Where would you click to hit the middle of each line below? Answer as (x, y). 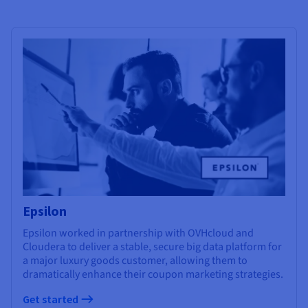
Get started (52, 299)
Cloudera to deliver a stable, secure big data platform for (152, 247)
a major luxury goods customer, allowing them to (135, 261)
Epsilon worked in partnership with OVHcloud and (138, 233)
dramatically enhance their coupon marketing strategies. (153, 275)
